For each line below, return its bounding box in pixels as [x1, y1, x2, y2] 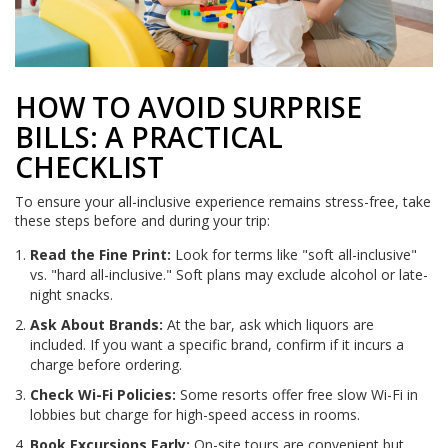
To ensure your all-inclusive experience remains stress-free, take [15, 192, 431, 212]
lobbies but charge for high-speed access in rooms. [30, 405, 360, 425]
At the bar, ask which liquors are [163, 315, 374, 335]
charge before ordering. [30, 355, 182, 375]
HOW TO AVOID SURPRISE [15, 88, 362, 127]
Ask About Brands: [30, 315, 163, 335]
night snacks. [30, 285, 113, 305]
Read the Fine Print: [30, 245, 171, 265]
